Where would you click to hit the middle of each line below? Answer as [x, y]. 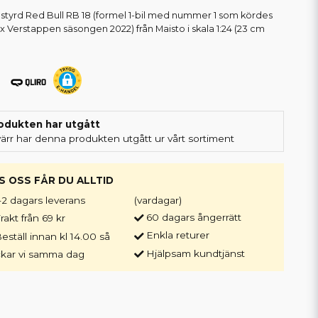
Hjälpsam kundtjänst [195, 253]
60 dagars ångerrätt [193, 217]
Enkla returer [177, 235]
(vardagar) [158, 200]
